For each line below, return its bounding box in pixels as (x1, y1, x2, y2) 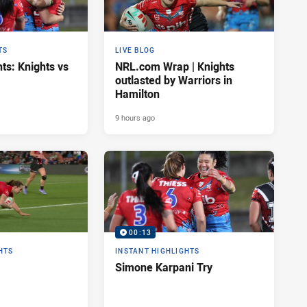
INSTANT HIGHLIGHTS (115, 246, 200, 256)
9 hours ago (115, 112, 155, 123)
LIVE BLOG (115, 45, 156, 55)
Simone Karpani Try (115, 259, 212, 275)
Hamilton (115, 86, 160, 101)
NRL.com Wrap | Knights (115, 58, 234, 74)
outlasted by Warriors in (115, 72, 232, 88)
